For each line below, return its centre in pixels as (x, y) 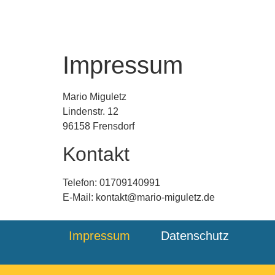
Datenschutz (195, 235)
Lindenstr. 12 (91, 111)
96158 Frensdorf (99, 126)
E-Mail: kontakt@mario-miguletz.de (139, 198)
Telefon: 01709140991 (111, 183)
